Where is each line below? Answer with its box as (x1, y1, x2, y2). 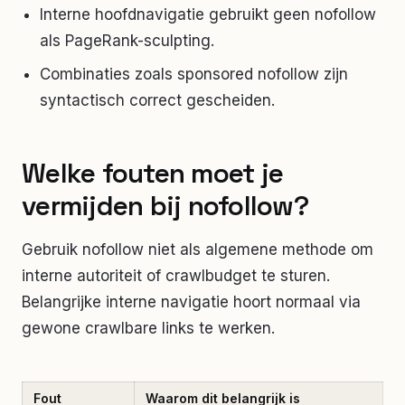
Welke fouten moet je (22, 155, 283, 191)
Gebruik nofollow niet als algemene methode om (22, 240, 373, 259)
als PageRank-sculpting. (40, 31, 214, 50)
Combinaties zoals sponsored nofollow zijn (40, 64, 348, 83)
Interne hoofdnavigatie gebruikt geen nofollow (40, 5, 376, 24)
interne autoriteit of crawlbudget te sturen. (22, 266, 330, 285)
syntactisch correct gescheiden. (40, 90, 275, 109)
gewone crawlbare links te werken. (22, 318, 275, 337)
